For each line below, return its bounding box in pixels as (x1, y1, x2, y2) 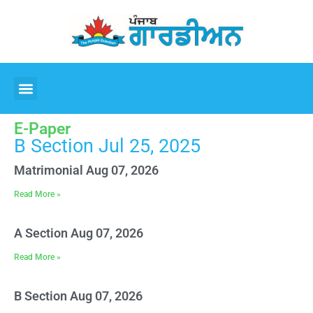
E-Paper (14, 119, 71, 138)
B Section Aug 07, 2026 (14, 289, 143, 303)
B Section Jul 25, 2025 (14, 135, 201, 157)
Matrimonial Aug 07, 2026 (14, 163, 159, 177)
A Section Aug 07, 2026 (14, 226, 143, 240)
